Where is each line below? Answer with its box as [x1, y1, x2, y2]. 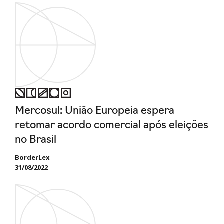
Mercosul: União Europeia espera [15, 105, 174, 116]
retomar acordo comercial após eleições [15, 120, 208, 131]
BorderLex [15, 152, 50, 162]
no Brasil [15, 134, 56, 145]
